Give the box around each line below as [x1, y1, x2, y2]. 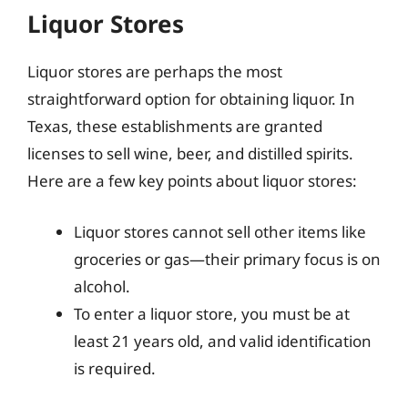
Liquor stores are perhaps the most [27, 61, 282, 82]
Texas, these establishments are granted [27, 116, 322, 137]
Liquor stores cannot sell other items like [74, 220, 366, 242]
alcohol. [74, 275, 130, 297]
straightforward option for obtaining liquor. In [27, 88, 355, 109]
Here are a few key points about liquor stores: [27, 170, 357, 191]
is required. [74, 357, 156, 379]
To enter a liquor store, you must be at [74, 302, 350, 324]
